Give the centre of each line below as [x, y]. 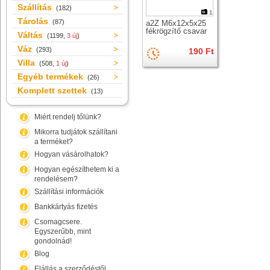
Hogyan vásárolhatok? [71, 154]
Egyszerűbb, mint [63, 231]
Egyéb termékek [52, 77]
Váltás [31, 35]
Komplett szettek [53, 90]
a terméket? [54, 142]
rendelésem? [56, 179]
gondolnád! [53, 241]
